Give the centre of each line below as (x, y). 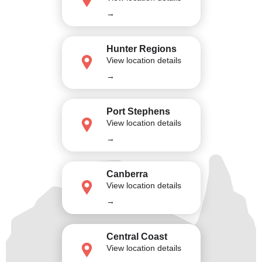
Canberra (127, 174)
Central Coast (137, 236)
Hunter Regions (141, 49)
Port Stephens (138, 111)
